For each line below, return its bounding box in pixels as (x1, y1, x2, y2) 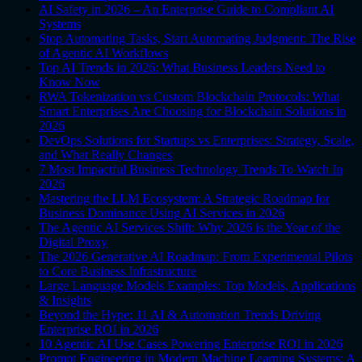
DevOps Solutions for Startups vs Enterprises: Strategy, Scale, (39, 133, 354, 148)
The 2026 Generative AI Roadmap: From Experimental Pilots (39, 250, 352, 264)
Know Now (39, 75, 100, 90)
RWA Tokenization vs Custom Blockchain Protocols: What (39, 90, 339, 104)
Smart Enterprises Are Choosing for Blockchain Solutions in (39, 104, 346, 119)
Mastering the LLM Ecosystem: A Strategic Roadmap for (39, 192, 330, 206)
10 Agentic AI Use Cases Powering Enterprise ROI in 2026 (39, 337, 343, 351)
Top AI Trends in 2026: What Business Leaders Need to (39, 61, 325, 75)
